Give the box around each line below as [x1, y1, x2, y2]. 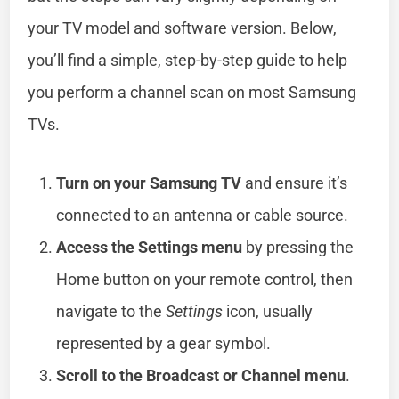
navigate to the [56, 301, 167, 321]
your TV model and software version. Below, [28, 18, 338, 37]
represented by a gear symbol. [56, 333, 272, 353]
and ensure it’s [241, 173, 348, 192]
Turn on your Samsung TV [56, 173, 242, 192]
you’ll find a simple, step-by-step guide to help [28, 50, 348, 69]
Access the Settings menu [56, 237, 243, 256]
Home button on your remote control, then [56, 269, 354, 289]
